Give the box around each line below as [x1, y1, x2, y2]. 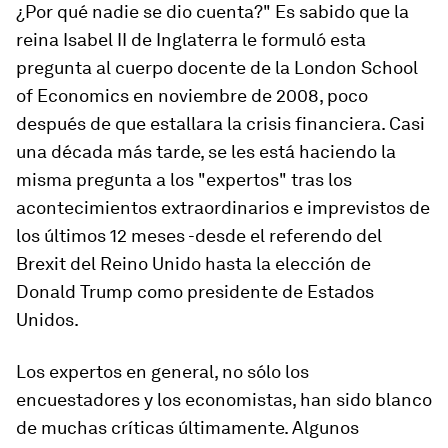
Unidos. [16, 309, 79, 330]
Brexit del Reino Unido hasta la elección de [16, 253, 371, 274]
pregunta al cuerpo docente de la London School [16, 57, 418, 78]
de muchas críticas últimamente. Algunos [16, 417, 359, 438]
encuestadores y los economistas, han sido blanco [16, 389, 432, 410]
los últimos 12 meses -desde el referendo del [16, 225, 382, 246]
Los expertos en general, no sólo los [16, 361, 309, 382]
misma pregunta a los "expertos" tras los [16, 169, 352, 190]
